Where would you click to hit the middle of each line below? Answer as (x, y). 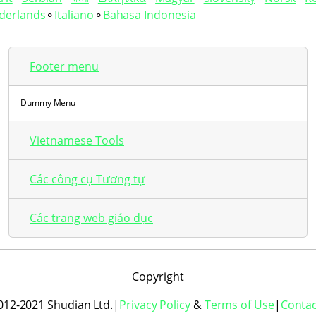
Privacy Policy (155, 305)
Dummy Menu (48, 103)
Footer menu (64, 66)
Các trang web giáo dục (91, 218)
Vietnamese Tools (77, 140)
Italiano (74, 15)
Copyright (158, 276)
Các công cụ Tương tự (87, 179)
